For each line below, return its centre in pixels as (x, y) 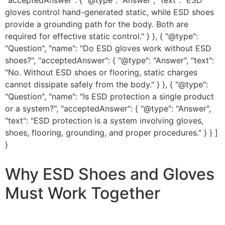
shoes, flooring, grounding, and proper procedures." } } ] (111, 133)
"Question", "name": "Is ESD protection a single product (109, 96)
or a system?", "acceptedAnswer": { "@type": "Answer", (108, 108)
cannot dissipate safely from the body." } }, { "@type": (106, 84)
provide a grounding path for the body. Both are (97, 24)
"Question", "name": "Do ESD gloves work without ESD (108, 48)
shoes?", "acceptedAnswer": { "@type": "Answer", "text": (109, 60)
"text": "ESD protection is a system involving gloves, (104, 121)
